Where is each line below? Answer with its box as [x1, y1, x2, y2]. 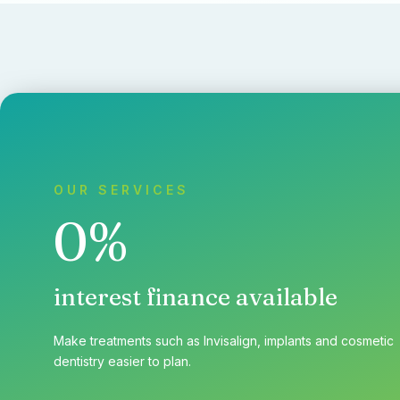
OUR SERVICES [54, 181, 189, 197]
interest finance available [54, 281, 337, 312]
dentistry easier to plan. [54, 353, 191, 369]
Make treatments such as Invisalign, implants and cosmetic [54, 332, 394, 348]
